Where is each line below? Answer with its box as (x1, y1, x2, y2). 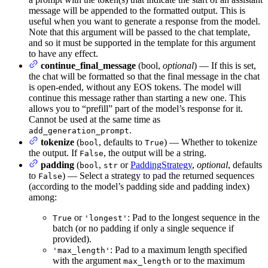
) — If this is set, (194, 60, 256, 71)
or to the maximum (171, 255, 245, 266)
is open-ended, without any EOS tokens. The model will (29, 81, 241, 92)
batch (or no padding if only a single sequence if (53, 223, 234, 233)
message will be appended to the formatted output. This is (29, 5, 245, 16)
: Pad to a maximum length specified (110, 244, 247, 255)
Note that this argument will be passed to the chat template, (29, 26, 250, 37)
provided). (53, 233, 92, 244)
